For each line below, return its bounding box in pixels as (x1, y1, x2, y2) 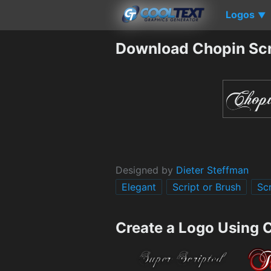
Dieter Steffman (176, 163, 249, 176)
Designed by (116, 163, 176, 176)
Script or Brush (172, 180, 241, 193)
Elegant (122, 180, 156, 193)
